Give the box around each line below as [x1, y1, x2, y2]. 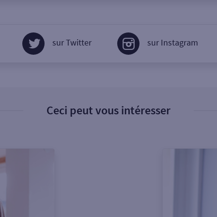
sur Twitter [52, 37, 92, 48]
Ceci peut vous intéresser [46, 103, 170, 118]
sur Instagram [147, 37, 198, 48]
